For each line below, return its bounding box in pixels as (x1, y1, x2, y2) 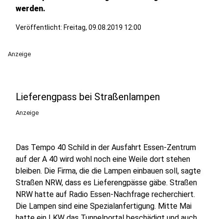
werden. (16, 4, 45, 13)
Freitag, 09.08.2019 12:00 (64, 23, 141, 31)
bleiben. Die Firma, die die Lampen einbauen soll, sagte (16, 166, 201, 175)
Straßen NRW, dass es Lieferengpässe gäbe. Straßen (16, 178, 197, 187)
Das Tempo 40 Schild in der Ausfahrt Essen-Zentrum (16, 143, 196, 152)
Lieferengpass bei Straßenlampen (16, 91, 160, 103)
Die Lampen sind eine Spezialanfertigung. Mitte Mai (16, 201, 192, 211)
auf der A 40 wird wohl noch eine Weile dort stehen (16, 154, 190, 164)
